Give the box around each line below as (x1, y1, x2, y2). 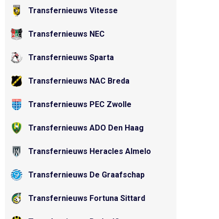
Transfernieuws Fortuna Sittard (28, 194, 145, 203)
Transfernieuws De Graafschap (28, 170, 145, 179)
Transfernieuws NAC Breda (28, 76, 130, 86)
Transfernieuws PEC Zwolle (28, 100, 131, 109)
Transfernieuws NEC (28, 29, 105, 39)
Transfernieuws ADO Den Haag (28, 123, 144, 132)
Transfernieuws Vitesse (28, 6, 118, 15)
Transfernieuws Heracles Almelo (28, 147, 151, 156)
